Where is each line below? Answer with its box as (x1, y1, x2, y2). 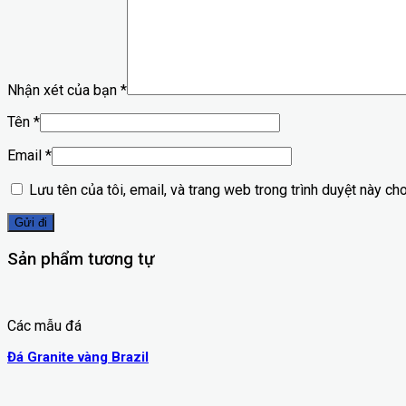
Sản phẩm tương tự (7, 248, 154, 269)
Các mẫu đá (7, 317, 82, 335)
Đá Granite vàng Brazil (7, 349, 149, 366)
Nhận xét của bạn (7, 81, 121, 99)
